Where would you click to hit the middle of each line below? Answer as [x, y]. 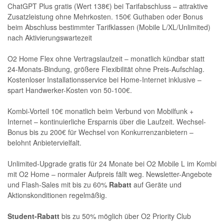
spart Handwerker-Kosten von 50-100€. [71, 90]
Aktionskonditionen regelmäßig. [59, 195]
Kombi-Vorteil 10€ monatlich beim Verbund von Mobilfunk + [100, 111]
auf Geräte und [156, 185]
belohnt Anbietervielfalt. [46, 143]
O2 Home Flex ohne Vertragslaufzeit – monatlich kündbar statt [106, 59]
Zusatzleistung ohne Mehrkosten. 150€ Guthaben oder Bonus [105, 17]
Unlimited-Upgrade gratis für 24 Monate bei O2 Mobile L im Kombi [112, 164]
